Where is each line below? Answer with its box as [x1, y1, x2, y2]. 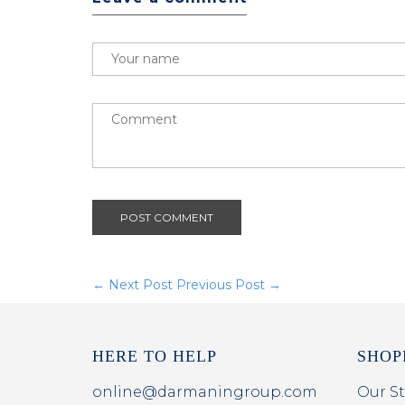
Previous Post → [176, 277, 281, 293]
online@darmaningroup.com [92, 383, 317, 400]
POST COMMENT [120, 211, 213, 224]
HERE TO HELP [92, 347, 217, 365]
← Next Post [92, 277, 173, 293]
